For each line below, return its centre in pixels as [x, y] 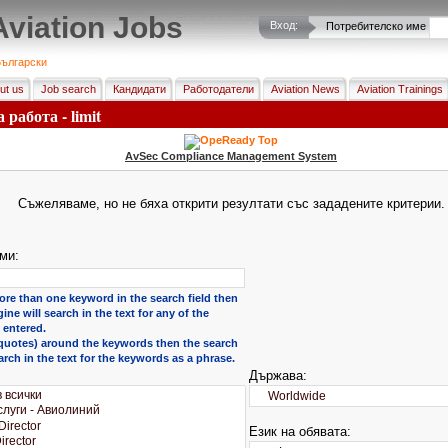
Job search [68, 89]
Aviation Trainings [399, 89]
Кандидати [139, 89]
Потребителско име [375, 26]
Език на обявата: [299, 431]
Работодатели [218, 89]
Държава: [277, 375]
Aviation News [305, 89]
